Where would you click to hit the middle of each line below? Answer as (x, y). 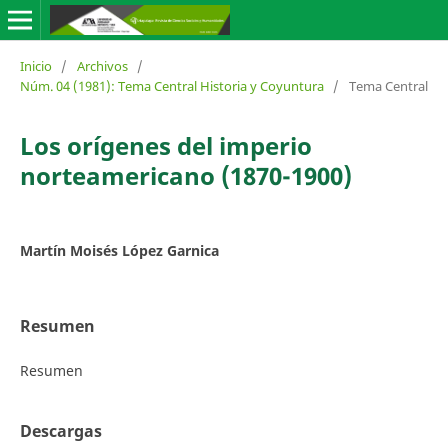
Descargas (60, 431)
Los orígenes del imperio (165, 145)
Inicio (35, 65)
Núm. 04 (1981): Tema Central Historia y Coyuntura (171, 85)
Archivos (102, 65)
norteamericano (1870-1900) (185, 175)
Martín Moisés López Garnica (119, 250)
